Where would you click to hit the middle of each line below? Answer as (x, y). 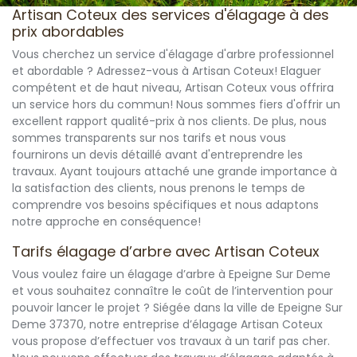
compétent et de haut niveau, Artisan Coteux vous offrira (173, 88)
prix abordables (68, 32)
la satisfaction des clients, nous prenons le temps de (159, 188)
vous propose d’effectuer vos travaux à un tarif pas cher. (171, 341)
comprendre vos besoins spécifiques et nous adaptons (165, 205)
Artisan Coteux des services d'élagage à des (171, 15)
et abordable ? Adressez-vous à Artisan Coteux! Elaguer (167, 71)
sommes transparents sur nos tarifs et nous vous (149, 138)
